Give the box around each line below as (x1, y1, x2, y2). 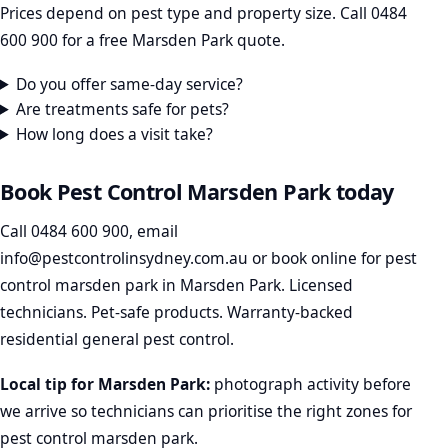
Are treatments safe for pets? (16, 97, 230, 120)
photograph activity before (210, 372, 411, 395)
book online (271, 247, 357, 270)
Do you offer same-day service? (16, 72, 244, 95)
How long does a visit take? (16, 122, 214, 145)
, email (129, 220, 178, 243)
